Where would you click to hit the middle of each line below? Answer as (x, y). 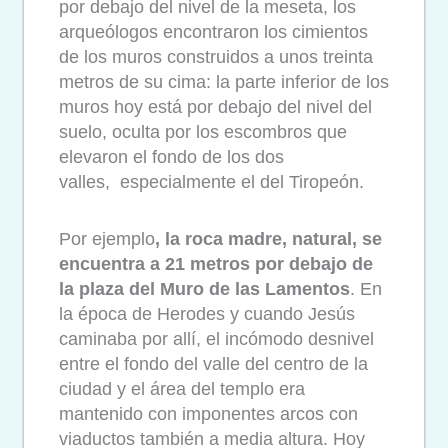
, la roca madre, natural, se (268, 238)
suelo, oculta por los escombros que (203, 132)
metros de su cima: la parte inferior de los (224, 82)
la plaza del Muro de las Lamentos (204, 288)
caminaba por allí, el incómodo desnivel (216, 338)
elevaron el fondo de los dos (171, 157)
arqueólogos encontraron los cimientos (213, 32)
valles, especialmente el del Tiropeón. (211, 182)
